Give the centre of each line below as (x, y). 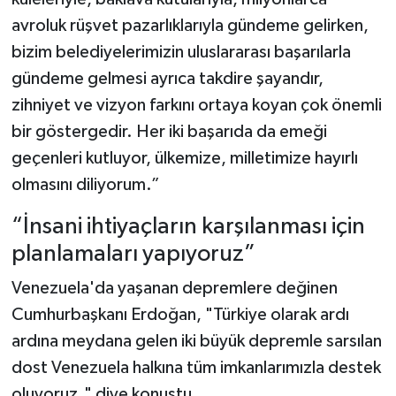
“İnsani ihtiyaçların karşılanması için (188, 226)
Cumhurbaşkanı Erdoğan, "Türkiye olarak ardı (180, 315)
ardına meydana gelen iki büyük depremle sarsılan (196, 342)
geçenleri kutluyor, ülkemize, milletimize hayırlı (184, 158)
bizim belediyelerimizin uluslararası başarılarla (181, 52)
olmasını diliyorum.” (85, 184)
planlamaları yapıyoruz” (133, 254)
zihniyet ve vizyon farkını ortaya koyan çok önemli (196, 105)
